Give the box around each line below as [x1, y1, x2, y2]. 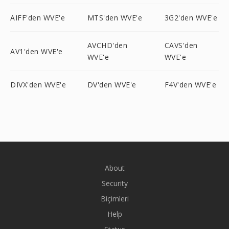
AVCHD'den [87, 40, 128, 50]
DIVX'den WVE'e [10, 80, 66, 89]
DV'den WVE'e [87, 80, 136, 89]
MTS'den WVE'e [87, 13, 143, 22]
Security [101, 178, 128, 188]
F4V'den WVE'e [164, 80, 217, 89]
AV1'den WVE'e [10, 46, 63, 56]
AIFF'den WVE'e [10, 13, 65, 22]
